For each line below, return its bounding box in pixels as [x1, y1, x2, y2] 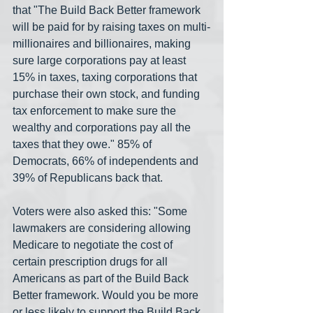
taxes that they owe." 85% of [13, 138, 154, 151]
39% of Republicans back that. [13, 172, 163, 184]
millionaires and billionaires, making [13, 38, 194, 50]
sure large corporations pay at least [13, 54, 189, 67]
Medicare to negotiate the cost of [13, 239, 175, 252]
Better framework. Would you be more [13, 289, 201, 302]
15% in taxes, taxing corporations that [13, 71, 200, 84]
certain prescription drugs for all [13, 256, 170, 268]
